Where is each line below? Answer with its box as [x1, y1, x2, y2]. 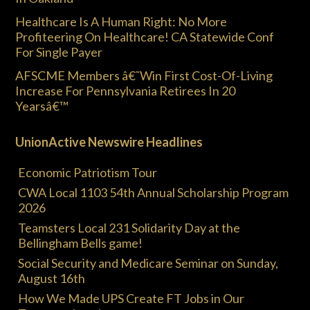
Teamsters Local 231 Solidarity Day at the [18, 220, 240, 235]
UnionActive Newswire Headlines [15, 134, 203, 149]
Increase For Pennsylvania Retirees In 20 [15, 83, 235, 98]
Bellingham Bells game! [18, 235, 143, 250]
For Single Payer [15, 44, 102, 60]
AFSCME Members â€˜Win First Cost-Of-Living [15, 68, 273, 83]
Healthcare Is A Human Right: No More [15, 14, 227, 29]
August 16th [18, 271, 85, 286]
